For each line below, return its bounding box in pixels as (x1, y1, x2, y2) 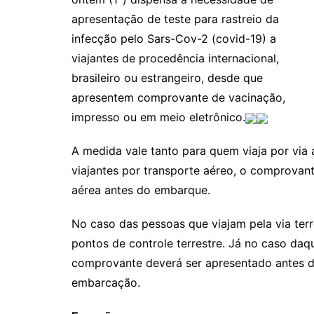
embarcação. (71, 275, 140, 289)
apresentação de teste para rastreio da (71, 12, 279, 26)
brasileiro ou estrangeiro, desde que (71, 71, 263, 85)
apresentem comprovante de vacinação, (71, 90, 285, 104)
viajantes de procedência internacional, (71, 51, 279, 65)
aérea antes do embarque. (71, 183, 210, 197)
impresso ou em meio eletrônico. (71, 110, 245, 124)
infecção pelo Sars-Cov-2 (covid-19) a (71, 32, 276, 46)
